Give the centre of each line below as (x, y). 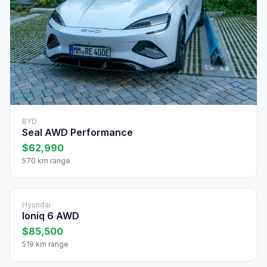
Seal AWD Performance (77, 132)
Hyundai (36, 204)
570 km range (46, 160)
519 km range (45, 244)
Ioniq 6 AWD (51, 215)
